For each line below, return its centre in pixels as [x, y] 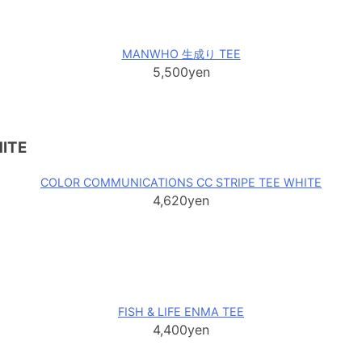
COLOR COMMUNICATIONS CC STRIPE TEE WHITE [181, 183]
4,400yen [181, 329]
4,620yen [181, 201]
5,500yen [181, 72]
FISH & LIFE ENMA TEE [181, 311]
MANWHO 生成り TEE [181, 54]
